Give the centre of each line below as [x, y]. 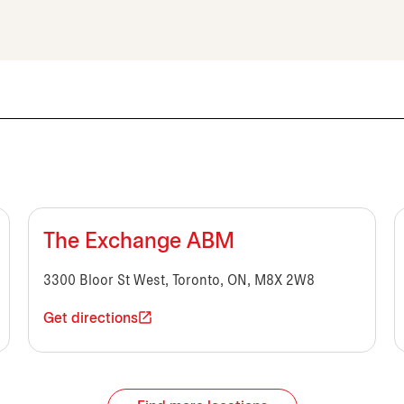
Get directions [90, 319]
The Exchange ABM [138, 243]
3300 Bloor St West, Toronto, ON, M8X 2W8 [179, 281]
